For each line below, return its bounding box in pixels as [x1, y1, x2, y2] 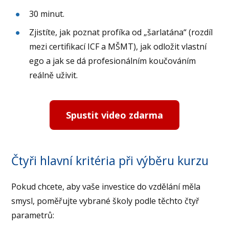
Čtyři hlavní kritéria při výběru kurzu [11, 152, 209, 169]
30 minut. [29, 8, 65, 20]
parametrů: [11, 209, 55, 221]
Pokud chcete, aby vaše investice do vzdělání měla [11, 180, 201, 192]
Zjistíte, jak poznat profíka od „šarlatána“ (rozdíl [29, 27, 213, 38]
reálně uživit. [29, 70, 78, 81]
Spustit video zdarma [66, 108, 163, 121]
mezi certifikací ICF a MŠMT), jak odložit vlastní [29, 41, 207, 53]
